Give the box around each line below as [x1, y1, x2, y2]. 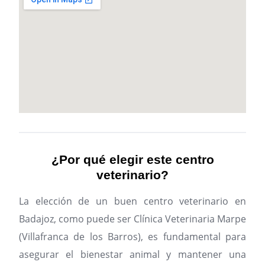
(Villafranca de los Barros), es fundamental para [19, 230, 246, 243]
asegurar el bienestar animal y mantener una [19, 247, 246, 261]
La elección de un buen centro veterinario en [19, 194, 246, 208]
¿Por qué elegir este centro [51, 152, 214, 166]
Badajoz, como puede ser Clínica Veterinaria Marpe [19, 212, 246, 225]
